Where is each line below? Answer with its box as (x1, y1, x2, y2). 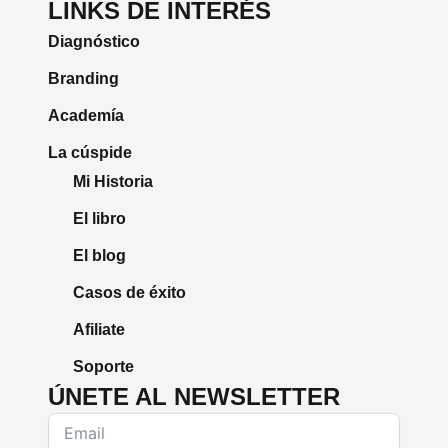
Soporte (73, 358, 134, 376)
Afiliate (73, 321, 125, 339)
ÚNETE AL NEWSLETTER (48, 383, 340, 411)
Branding (48, 70, 119, 88)
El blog (73, 247, 126, 265)
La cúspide (48, 144, 132, 162)
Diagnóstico (48, 33, 140, 51)
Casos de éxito (73, 284, 186, 302)
